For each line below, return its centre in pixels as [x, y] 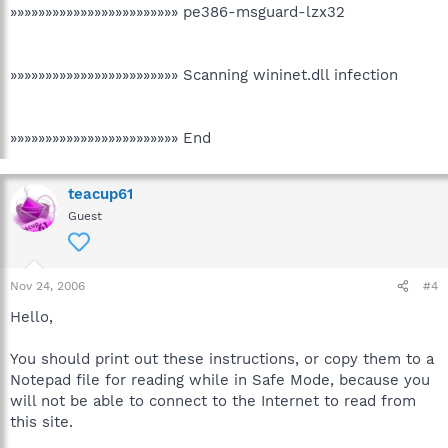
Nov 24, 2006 [47, 286]
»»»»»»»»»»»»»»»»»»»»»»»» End [110, 138]
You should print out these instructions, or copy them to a [222, 359]
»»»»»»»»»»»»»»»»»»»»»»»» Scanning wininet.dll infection [204, 75]
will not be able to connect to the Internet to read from [213, 401]
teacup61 [100, 194]
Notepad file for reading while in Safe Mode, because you [220, 380]
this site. [41, 422]
